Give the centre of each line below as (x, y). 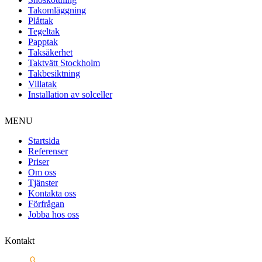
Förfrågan (46, 204)
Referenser (48, 151)
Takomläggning (57, 10)
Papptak (43, 42)
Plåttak (41, 20)
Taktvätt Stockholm (64, 63)
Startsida (44, 140)
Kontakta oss (52, 193)
